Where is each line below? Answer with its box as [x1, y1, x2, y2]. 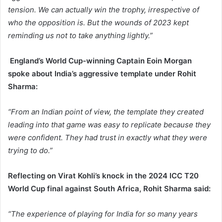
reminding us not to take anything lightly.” [8, 31, 153, 41]
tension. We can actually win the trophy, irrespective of [8, 5, 199, 15]
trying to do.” [8, 146, 53, 156]
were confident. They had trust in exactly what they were [8, 133, 207, 143]
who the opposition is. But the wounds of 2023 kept [8, 18, 189, 28]
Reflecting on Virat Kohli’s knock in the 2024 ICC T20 [8, 171, 199, 181]
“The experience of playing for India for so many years [8, 209, 198, 219]
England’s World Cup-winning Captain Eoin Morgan [10, 56, 192, 66]
